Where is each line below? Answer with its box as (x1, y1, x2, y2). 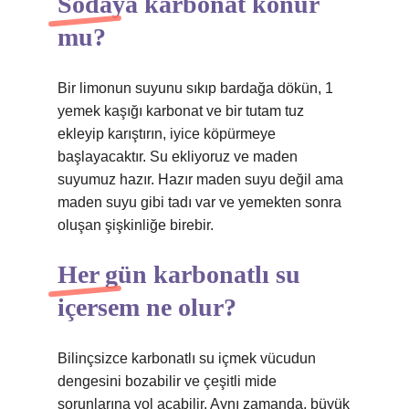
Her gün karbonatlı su (58, 260, 300, 288)
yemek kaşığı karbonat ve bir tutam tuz (58, 103, 304, 119)
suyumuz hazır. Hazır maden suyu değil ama (58, 172, 343, 187)
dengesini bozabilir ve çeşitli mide (58, 373, 277, 389)
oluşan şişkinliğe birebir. (58, 217, 214, 233)
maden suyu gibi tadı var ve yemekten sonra (58, 194, 341, 210)
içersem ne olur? (58, 293, 236, 321)
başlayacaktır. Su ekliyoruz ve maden (58, 149, 298, 164)
